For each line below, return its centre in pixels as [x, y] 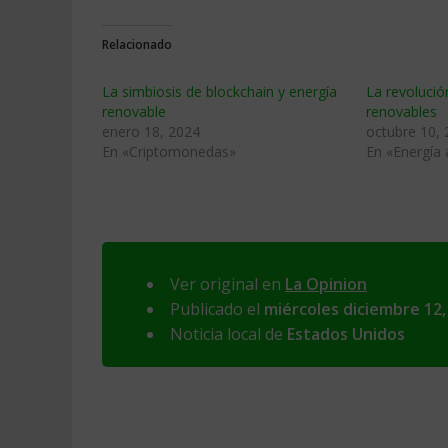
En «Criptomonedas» [169, 151]
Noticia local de [228, 334]
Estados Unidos [346, 334]
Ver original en [227, 284]
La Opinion [326, 284]
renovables [401, 111]
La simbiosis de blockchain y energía [219, 91]
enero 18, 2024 [151, 131]
